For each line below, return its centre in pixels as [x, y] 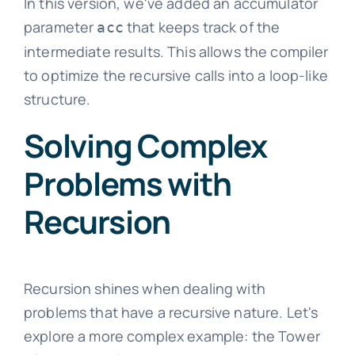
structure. [57, 99]
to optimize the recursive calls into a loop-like [176, 76]
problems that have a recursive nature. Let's [171, 312]
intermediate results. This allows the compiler [176, 52]
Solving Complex [145, 146]
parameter [60, 27]
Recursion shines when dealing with [144, 288]
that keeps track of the [202, 27]
